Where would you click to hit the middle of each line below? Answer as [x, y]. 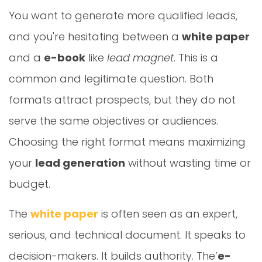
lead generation [80, 163]
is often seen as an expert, [168, 214]
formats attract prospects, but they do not [122, 100]
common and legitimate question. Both [111, 79]
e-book [65, 58]
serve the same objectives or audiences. [113, 121]
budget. [30, 184]
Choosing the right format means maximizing [127, 142]
